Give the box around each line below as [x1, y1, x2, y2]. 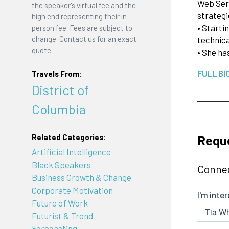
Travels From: [31, 68, 82, 78]
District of [31, 82, 89, 98]
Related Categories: [31, 132, 106, 142]
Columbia [31, 101, 86, 118]
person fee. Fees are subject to [31, 23, 132, 33]
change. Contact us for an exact [31, 34, 136, 44]
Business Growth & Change [31, 172, 131, 183]
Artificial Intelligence [31, 147, 111, 157]
